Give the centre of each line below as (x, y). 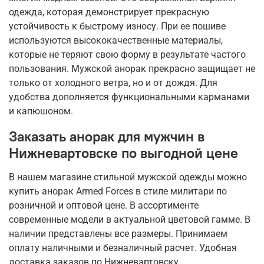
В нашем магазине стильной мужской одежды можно (128, 177)
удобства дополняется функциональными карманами (129, 97)
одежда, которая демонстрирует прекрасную (109, 12)
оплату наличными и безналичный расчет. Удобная (123, 248)
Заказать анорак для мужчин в (107, 136)
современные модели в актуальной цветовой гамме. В (130, 220)
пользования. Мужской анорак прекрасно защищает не (132, 69)
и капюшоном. (41, 111)
